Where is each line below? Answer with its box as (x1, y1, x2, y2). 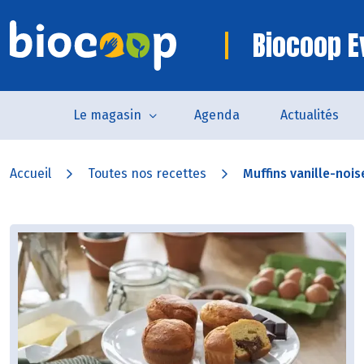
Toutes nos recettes (88, 166, 206, 181)
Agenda (193, 107, 240, 123)
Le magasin (72, 107, 141, 123)
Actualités (279, 107, 339, 123)
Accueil (10, 166, 51, 181)
